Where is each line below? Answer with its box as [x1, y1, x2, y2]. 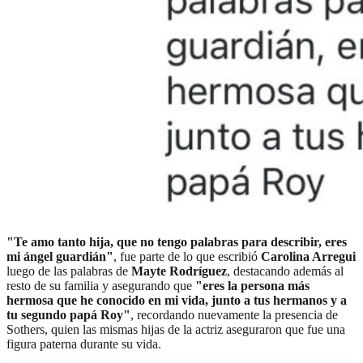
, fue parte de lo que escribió [113, 250, 261, 264]
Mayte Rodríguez [128, 264, 227, 279]
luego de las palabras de [6, 264, 128, 279]
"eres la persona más [192, 279, 310, 293]
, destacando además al [227, 264, 344, 279]
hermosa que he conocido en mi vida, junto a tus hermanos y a [6, 293, 347, 308]
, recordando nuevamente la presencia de [130, 308, 338, 322]
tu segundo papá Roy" [6, 308, 130, 322]
